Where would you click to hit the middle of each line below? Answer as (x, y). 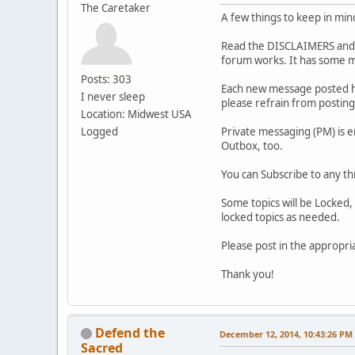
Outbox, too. (252, 145)
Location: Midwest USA (136, 114)
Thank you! (248, 274)
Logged (99, 131)
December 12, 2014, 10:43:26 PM (286, 334)
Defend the (130, 332)
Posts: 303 (106, 79)
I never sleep (113, 96)
